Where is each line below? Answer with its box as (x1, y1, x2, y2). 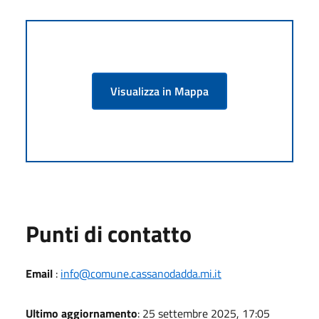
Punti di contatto (26, 216, 192, 251)
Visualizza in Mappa (110, 82, 209, 100)
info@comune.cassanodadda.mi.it (61, 264, 221, 282)
